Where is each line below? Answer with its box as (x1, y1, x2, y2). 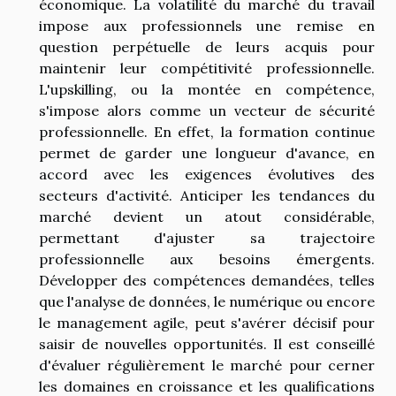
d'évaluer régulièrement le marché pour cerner (39, 355, 375, 374)
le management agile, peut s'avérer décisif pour (39, 313, 375, 331)
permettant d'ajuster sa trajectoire (39, 228, 375, 247)
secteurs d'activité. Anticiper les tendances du (39, 186, 375, 204)
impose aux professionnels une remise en (39, 16, 375, 34)
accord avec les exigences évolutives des (39, 164, 375, 183)
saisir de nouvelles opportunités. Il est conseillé (39, 334, 375, 353)
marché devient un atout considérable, (39, 207, 375, 225)
